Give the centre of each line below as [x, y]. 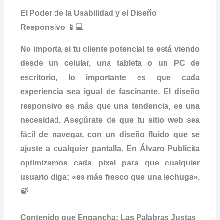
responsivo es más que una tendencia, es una [110, 106]
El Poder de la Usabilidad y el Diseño [88, 13]
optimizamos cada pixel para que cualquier [110, 163]
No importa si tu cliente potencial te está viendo [110, 49]
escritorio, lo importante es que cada [110, 77]
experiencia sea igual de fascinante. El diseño [110, 91]
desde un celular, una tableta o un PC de [110, 63]
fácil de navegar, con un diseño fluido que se [110, 134]
